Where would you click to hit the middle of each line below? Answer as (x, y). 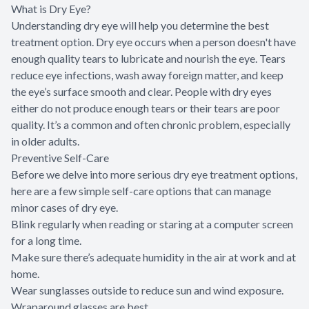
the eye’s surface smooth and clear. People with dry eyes (141, 92)
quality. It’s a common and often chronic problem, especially (151, 125)
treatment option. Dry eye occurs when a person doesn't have (153, 42)
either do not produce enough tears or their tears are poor (146, 108)
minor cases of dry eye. (64, 208)
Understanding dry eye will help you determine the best (140, 26)
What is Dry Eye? (51, 9)
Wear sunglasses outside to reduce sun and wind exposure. (147, 290)
